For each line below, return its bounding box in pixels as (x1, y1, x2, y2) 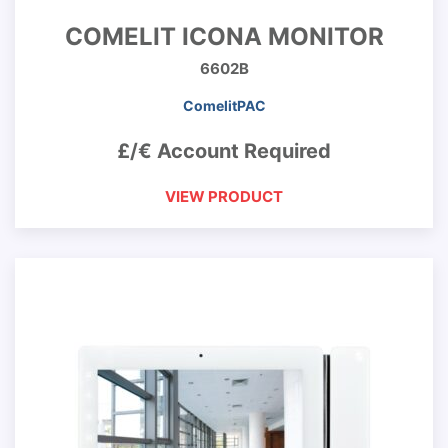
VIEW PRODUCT (165, 187, 283, 206)
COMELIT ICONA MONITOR (64, 22, 384, 51)
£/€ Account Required (117, 139, 331, 163)
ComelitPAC (182, 97, 266, 114)
